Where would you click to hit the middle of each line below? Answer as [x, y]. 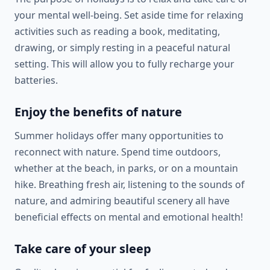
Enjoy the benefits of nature [98, 112]
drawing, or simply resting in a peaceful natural [122, 48]
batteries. [36, 80]
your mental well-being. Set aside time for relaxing [129, 15]
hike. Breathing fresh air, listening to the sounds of [130, 184]
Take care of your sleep [83, 249]
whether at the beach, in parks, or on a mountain [126, 168]
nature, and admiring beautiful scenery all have [122, 201]
